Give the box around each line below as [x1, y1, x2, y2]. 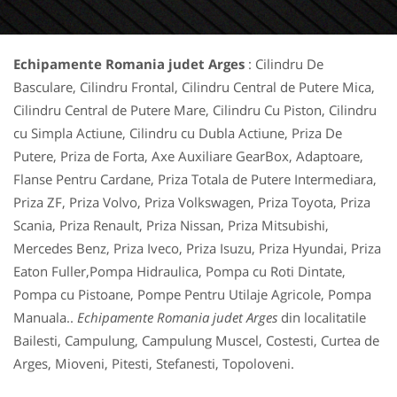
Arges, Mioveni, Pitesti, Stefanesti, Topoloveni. [13, 354, 294, 372]
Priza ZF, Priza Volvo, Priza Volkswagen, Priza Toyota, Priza [13, 193, 370, 211]
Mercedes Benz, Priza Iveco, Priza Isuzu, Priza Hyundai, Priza [13, 239, 381, 257]
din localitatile [281, 308, 366, 326]
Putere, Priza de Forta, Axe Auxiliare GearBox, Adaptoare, [13, 147, 363, 165]
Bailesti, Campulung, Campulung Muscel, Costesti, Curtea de [13, 331, 379, 349]
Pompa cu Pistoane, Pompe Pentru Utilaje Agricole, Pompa [13, 285, 371, 303]
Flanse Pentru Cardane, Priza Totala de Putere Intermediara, [13, 170, 377, 188]
